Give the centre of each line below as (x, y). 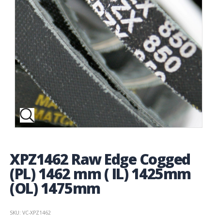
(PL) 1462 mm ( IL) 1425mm (100, 173)
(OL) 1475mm (55, 188)
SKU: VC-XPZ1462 (30, 212)
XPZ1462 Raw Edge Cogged (100, 159)
